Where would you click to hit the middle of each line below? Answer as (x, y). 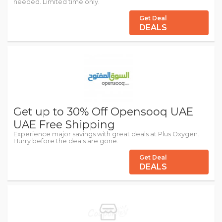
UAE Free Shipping (64, 125)
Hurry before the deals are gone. (66, 141)
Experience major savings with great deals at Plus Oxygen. (106, 134)
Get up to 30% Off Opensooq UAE (103, 112)
